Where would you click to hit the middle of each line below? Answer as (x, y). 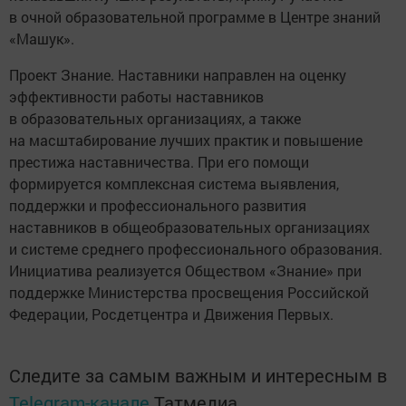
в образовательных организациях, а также (155, 118)
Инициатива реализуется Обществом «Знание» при (185, 270)
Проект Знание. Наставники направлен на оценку (178, 74)
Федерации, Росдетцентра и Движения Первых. (171, 314)
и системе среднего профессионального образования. (196, 248)
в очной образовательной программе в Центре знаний (195, 16)
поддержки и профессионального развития (158, 205)
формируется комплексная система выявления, (174, 183)
